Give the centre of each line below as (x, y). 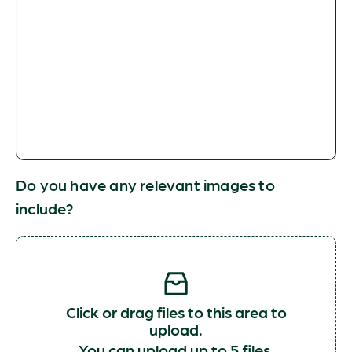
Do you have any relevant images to (145, 185)
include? (45, 208)
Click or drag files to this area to (176, 312)
